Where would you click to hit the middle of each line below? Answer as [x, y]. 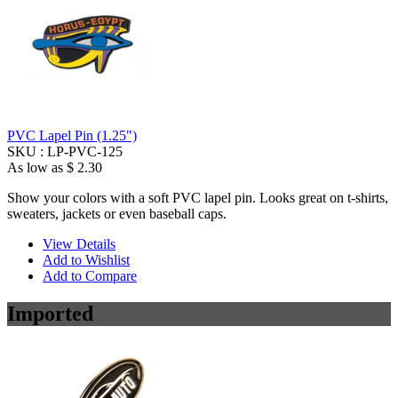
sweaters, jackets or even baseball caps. [117, 213]
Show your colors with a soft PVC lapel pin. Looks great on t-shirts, [198, 197]
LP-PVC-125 [85, 151]
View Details [79, 243]
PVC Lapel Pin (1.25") [72, 135]
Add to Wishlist [86, 259]
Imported [50, 313]
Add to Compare [90, 275]
